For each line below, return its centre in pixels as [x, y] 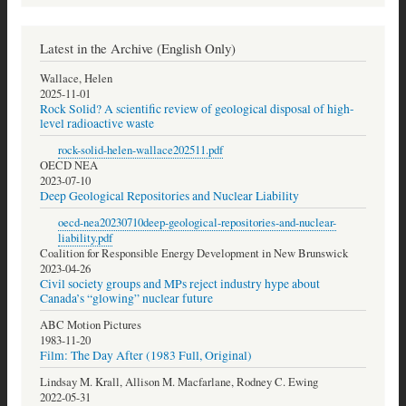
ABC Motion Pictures [91, 324]
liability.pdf [85, 238]
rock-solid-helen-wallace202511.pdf [140, 150]
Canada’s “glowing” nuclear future [126, 299]
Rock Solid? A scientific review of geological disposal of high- [197, 109]
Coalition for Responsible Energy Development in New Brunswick [194, 254]
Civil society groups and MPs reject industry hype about [180, 284]
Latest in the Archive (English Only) [138, 48]
